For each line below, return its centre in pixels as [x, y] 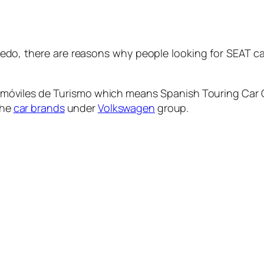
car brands [39, 108]
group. [172, 108]
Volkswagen [126, 108]
